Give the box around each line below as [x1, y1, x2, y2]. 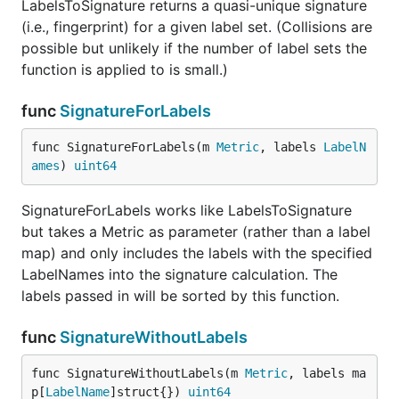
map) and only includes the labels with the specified [21, 244, 372, 262]
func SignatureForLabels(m [31, 140, 216, 154]
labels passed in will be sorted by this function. [21, 287, 339, 305]
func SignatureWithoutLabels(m [31, 366, 245, 380]
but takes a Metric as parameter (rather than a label [21, 223, 370, 240]
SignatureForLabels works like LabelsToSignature [21, 201, 352, 219]
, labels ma [288, 366, 366, 380]
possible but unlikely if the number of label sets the [21, 39, 367, 57]
